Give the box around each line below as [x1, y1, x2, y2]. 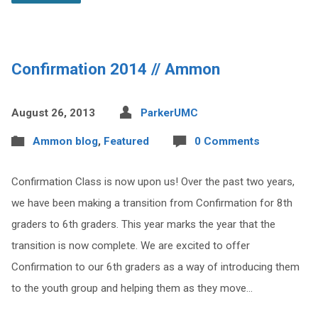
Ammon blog [32, 135, 98, 148]
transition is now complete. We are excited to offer [11, 239, 250, 252]
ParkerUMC [140, 106, 198, 119]
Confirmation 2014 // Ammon [11, 60, 220, 78]
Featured [103, 135, 149, 148]
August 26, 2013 [11, 106, 95, 119]
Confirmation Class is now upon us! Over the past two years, [11, 175, 295, 188]
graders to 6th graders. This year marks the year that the [11, 218, 275, 231]
